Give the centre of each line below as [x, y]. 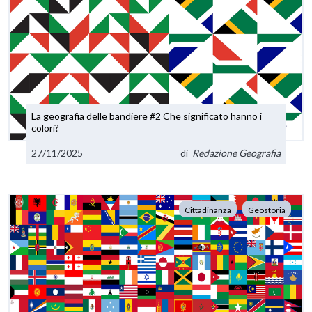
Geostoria [267, 210]
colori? [46, 128]
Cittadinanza [208, 210]
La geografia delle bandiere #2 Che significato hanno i [147, 116]
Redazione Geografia [236, 153]
